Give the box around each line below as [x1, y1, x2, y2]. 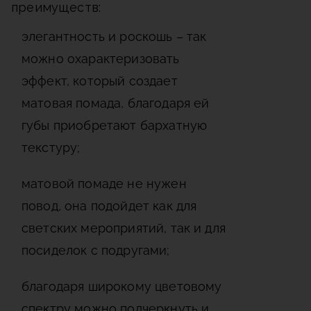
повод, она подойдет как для [22, 199, 197, 214]
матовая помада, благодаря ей [22, 96, 210, 111]
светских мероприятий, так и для [22, 221, 226, 236]
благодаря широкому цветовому [22, 279, 222, 294]
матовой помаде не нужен [22, 176, 187, 192]
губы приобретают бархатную [22, 118, 208, 133]
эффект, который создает [22, 74, 178, 89]
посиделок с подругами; [22, 243, 170, 258]
